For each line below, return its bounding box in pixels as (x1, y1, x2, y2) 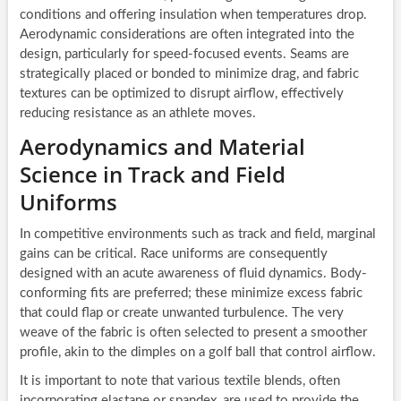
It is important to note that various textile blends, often (19, 374, 340, 388)
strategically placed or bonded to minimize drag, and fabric (19, 67, 359, 81)
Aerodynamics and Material (19, 132, 305, 162)
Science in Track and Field (19, 159, 286, 190)
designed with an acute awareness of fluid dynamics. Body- (19, 267, 367, 281)
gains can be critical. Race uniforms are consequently (19, 247, 328, 261)
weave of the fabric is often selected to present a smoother (19, 326, 367, 340)
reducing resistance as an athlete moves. (19, 107, 256, 121)
